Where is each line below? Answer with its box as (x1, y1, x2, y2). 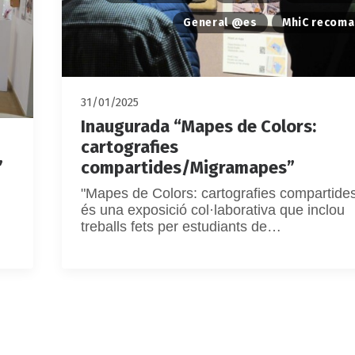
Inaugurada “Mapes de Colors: (81, 116, 316, 137)
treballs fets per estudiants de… (81, 219, 281, 235)
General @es (183, 16, 258, 29)
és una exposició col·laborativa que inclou (81, 202, 345, 218)
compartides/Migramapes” (81, 157, 295, 178)
